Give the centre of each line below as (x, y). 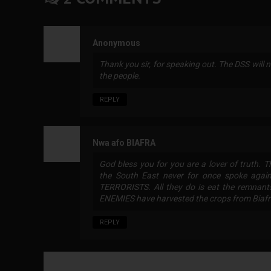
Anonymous (116, 43)
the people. (120, 75)
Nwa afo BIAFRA (124, 142)
